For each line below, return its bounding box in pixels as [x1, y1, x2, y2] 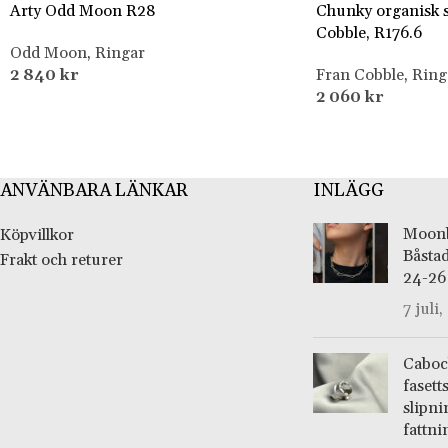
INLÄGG [312, 179, 384, 203]
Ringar [95, 43, 145, 64]
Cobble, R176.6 [315, 23, 422, 44]
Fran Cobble [315, 65, 404, 86]
